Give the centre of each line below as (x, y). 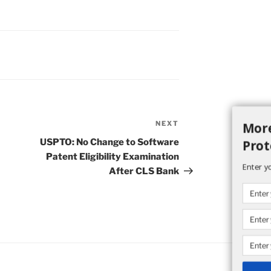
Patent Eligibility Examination (113, 157)
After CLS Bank (144, 171)
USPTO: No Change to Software (110, 142)
